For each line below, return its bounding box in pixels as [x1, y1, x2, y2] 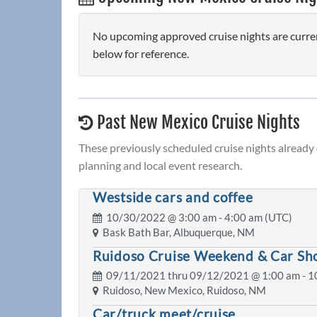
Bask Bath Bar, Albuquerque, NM [98, 226, 255, 238]
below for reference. [93, 47, 189, 61]
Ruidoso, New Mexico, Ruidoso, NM [98, 284, 266, 297]
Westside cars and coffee [93, 189, 253, 206]
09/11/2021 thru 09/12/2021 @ [102, 270, 262, 282]
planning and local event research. [79, 158, 242, 173]
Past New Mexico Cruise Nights [93, 112, 300, 134]
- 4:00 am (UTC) [217, 211, 292, 224]
